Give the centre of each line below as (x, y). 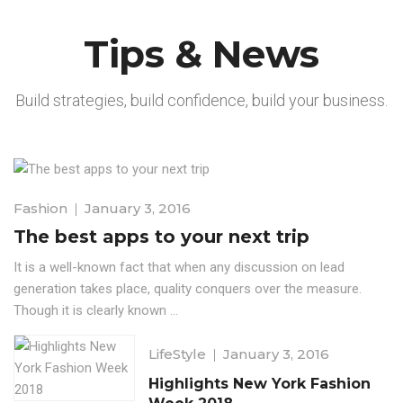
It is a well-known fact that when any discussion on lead (179, 268)
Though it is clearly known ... (96, 311)
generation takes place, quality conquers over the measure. (188, 289)
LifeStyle (177, 354)
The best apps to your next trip (161, 237)
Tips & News (201, 54)
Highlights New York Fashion (260, 384)
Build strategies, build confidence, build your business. (201, 101)
